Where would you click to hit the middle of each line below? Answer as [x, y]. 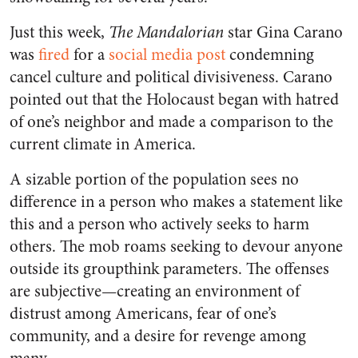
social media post [169, 55]
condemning [272, 55]
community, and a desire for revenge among [158, 336]
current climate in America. [103, 145]
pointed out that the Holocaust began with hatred [174, 100]
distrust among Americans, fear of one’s [143, 314]
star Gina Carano [283, 33]
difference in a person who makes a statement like [176, 202]
